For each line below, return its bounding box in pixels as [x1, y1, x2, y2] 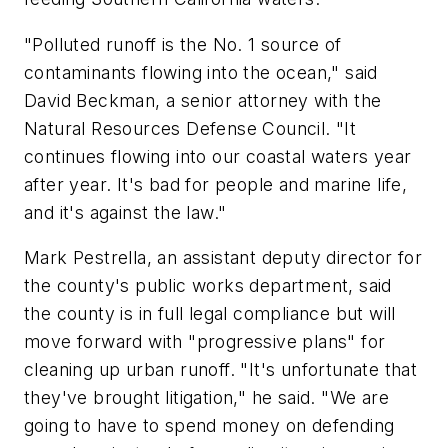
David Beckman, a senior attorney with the [24, 89, 382, 111]
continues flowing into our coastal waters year [24, 145, 412, 167]
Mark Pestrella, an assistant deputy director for [24, 247, 423, 269]
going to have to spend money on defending [24, 415, 395, 437]
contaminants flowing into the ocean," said [24, 61, 378, 83]
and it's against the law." [24, 201, 227, 223]
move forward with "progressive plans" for [24, 331, 386, 353]
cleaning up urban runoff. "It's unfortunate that [24, 359, 418, 381]
